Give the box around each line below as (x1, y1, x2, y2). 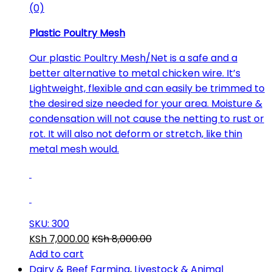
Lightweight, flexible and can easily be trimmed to (29, 81, 265, 95)
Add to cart (29, 246, 84, 261)
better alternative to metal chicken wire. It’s (29, 66, 240, 80)
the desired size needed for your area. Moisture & (29, 96, 262, 110)
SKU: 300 (29, 216, 69, 231)
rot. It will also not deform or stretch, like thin (29, 126, 242, 141)
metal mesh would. (29, 141, 119, 156)
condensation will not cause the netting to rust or (29, 111, 264, 126)
